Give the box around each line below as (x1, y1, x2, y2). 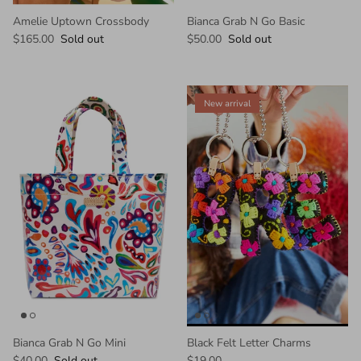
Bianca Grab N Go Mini (13, 334, 126, 351)
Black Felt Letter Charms (187, 334, 311, 351)
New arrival (204, 97, 251, 110)
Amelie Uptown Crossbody (13, 14, 149, 30)
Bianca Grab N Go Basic (187, 14, 305, 30)
